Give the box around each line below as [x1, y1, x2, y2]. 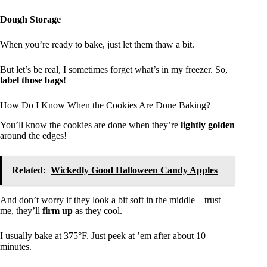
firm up [42, 206, 73, 216]
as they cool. [73, 206, 122, 216]
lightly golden [181, 120, 235, 131]
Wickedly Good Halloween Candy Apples [51, 165, 218, 176]
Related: [12, 165, 46, 176]
